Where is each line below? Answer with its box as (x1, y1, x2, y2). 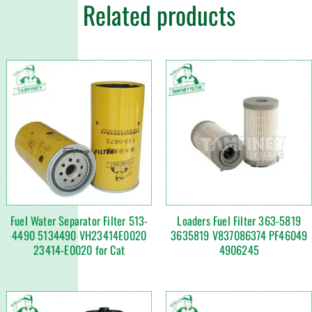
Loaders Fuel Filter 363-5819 (177, 212, 302, 230)
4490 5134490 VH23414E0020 (12, 226, 147, 244)
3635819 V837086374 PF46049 (171, 226, 308, 244)
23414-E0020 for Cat (33, 241, 125, 259)
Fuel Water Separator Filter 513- (10, 212, 148, 230)
